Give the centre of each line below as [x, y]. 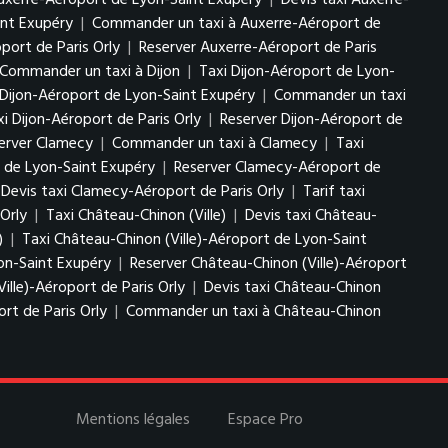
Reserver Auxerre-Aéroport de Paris [258, 48]
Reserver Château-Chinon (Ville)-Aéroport [268, 264]
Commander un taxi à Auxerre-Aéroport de [236, 24]
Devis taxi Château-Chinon [292, 288]
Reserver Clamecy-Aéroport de [277, 168]
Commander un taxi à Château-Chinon [253, 312]
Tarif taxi [334, 192]
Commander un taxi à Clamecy [214, 144]
